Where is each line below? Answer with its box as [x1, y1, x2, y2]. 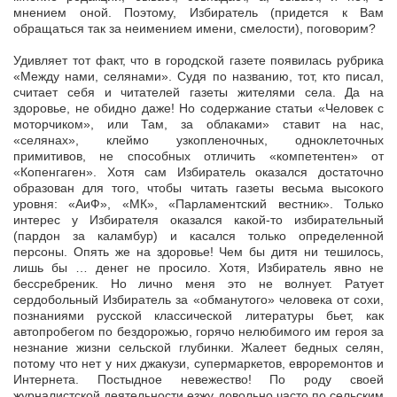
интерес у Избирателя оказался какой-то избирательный [13, 213, 384, 228]
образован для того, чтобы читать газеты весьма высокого [13, 181, 384, 196]
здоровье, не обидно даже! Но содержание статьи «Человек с [13, 101, 384, 116]
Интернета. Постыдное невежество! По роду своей [13, 372, 384, 387]
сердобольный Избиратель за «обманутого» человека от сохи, [13, 292, 384, 307]
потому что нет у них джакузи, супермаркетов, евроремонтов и [13, 356, 384, 371]
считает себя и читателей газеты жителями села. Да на [13, 85, 384, 100]
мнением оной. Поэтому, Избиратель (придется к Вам [13, 5, 384, 20]
